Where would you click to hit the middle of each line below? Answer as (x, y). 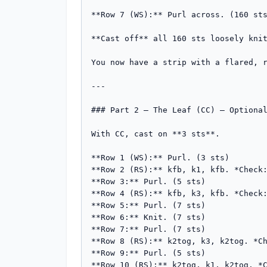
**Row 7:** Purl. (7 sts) (148, 229)
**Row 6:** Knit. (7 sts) (148, 217)
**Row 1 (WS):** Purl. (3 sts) (160, 158)
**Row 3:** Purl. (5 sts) (148, 181)
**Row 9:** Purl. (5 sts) (148, 253)
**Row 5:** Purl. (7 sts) (148, 205)
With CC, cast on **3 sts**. (156, 134)
